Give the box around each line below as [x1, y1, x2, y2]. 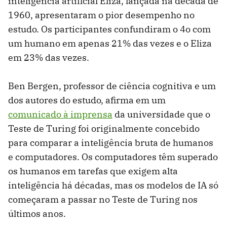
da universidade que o [112, 108, 210, 121]
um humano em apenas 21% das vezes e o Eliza [8, 37, 212, 50]
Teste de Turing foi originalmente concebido [8, 123, 200, 135]
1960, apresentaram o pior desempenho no [8, 9, 195, 21]
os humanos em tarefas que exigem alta [8, 165, 178, 177]
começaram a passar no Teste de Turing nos [8, 194, 198, 206]
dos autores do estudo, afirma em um [8, 94, 166, 106]
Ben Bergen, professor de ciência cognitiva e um [8, 80, 216, 92]
